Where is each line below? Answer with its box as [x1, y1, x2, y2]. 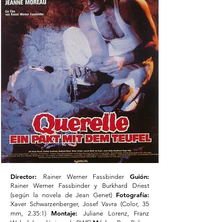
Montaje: [51, 209, 83, 217]
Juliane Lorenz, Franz [83, 210, 150, 217]
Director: [10, 172, 43, 180]
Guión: [130, 172, 149, 180]
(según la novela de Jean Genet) [10, 191, 116, 199]
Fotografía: [116, 191, 149, 199]
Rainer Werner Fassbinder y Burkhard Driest [10, 182, 149, 189]
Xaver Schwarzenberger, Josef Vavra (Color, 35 [10, 200, 149, 208]
